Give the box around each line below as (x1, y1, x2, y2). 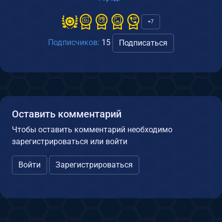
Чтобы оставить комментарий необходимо (12, 125, 172, 135)
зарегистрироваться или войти (12, 137, 127, 147)
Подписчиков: (48, 38, 100, 48)
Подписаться (119, 38, 167, 48)
